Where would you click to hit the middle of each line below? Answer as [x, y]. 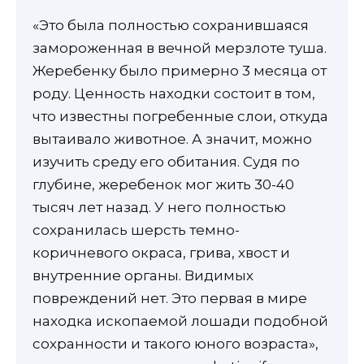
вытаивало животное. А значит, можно [172, 139]
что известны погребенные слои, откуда [180, 116]
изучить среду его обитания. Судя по [166, 161]
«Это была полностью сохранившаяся [171, 25]
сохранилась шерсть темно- [136, 230]
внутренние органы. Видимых [143, 275]
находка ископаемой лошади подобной [180, 321]
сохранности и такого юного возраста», [175, 343]
